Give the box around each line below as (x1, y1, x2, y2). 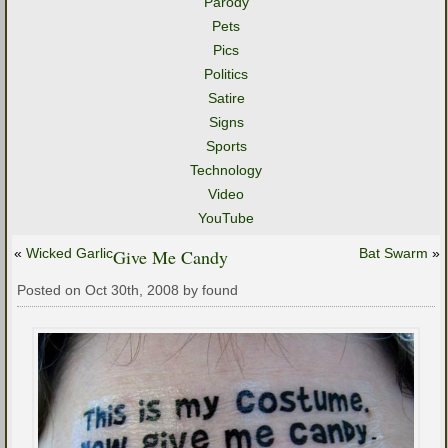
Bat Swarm (359, 245, 428, 261)
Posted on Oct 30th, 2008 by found (17, 282, 238, 298)
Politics (204, 66, 248, 82)
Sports (205, 138, 247, 154)
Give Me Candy (113, 245, 228, 269)
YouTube (198, 210, 254, 226)
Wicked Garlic (26, 245, 113, 261)
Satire (207, 90, 245, 106)
